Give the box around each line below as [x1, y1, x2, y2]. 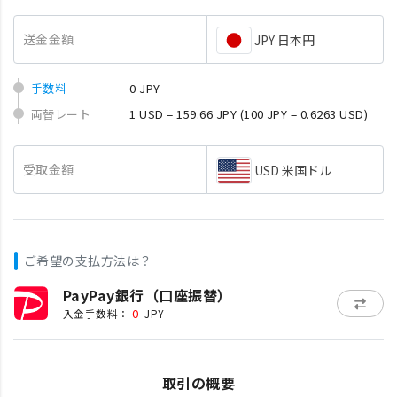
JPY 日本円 [254, 31, 315, 49]
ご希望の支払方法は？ [24, 252, 152, 269]
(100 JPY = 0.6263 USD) [239, 105, 369, 122]
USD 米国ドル [254, 161, 331, 179]
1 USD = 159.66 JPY [129, 105, 237, 122]
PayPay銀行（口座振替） [63, 284, 232, 306]
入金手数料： [63, 306, 129, 321]
